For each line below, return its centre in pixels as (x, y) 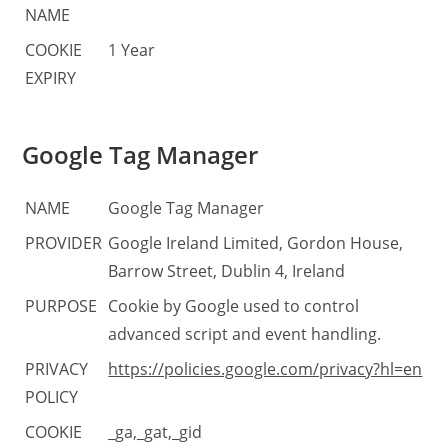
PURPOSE (61, 305)
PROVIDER (64, 242)
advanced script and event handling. (245, 333)
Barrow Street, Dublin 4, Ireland (227, 270)
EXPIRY (51, 77)
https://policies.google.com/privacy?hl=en (265, 368)
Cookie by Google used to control (234, 305)
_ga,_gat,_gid (155, 431)
